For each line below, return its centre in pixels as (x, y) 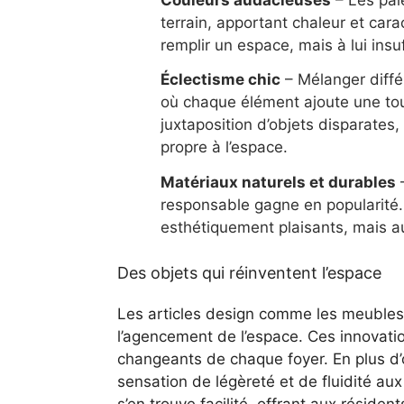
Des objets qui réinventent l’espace (249, 272)
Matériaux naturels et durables (278, 182)
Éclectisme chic (220, 80)
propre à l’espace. (224, 147)
